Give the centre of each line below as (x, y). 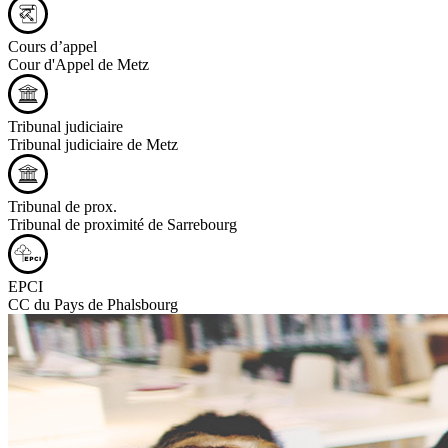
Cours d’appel (52, 47)
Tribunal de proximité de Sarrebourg (122, 225)
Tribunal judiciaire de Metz (93, 145)
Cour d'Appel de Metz (78, 65)
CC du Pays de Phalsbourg (93, 305)
